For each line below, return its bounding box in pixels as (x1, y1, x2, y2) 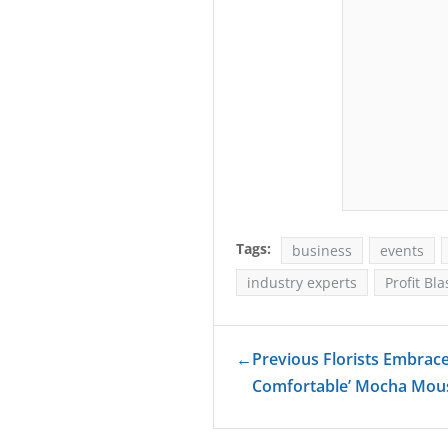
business (292, 240, 352, 260)
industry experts (247, 272, 357, 292)
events (380, 240, 424, 260)
